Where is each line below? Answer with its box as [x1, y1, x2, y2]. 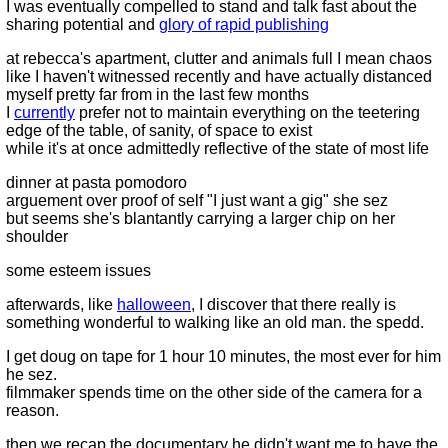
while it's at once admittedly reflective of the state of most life [6, 140, 429, 157]
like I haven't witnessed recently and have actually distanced [6, 68, 432, 85]
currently [14, 104, 75, 121]
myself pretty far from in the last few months [6, 86, 309, 103]
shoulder [6, 228, 68, 245]
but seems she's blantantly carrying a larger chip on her [6, 210, 395, 227]
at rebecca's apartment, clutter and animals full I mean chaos [6, 50, 432, 67]
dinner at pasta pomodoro [6, 174, 187, 191]
